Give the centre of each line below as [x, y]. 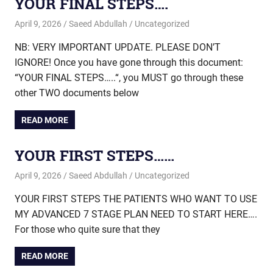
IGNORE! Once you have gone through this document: [129, 63]
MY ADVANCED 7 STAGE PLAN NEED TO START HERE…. [136, 214]
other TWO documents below [77, 93]
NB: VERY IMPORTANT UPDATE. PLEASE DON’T [118, 48]
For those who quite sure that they [87, 230]
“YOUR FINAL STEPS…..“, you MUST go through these [129, 78]
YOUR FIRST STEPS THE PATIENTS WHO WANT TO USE [136, 199]
